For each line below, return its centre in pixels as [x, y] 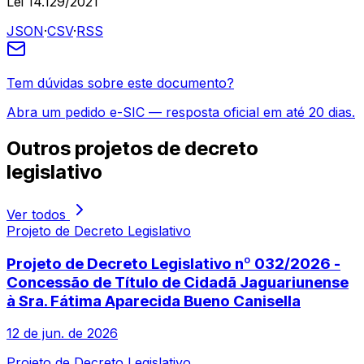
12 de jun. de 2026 [62, 334]
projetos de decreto [167, 149]
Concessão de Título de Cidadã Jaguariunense [178, 282]
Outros [41, 149]
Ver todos [38, 214]
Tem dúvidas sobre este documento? [120, 83]
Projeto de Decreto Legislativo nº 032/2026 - [173, 263]
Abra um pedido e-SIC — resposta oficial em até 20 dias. [181, 113]
